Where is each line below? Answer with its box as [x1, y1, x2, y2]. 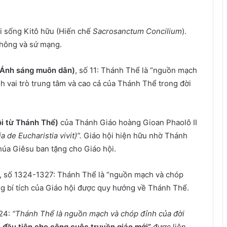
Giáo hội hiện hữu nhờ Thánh [84, 131, 187, 140]
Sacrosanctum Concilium [93, 26, 182, 36]
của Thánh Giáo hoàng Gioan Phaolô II [58, 118, 197, 127]
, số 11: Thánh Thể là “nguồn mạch [75, 65, 197, 75]
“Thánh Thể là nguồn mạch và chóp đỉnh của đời [12, 209, 184, 218]
